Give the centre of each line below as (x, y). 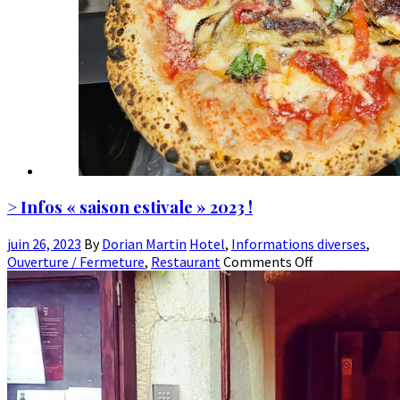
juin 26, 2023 (44, 244)
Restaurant (186, 262)
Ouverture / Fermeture (76, 262)
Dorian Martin (144, 244)
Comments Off (268, 262)
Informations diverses (299, 244)
